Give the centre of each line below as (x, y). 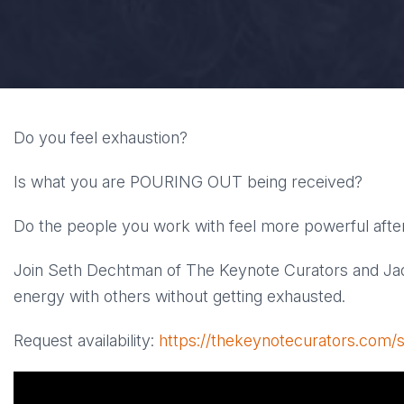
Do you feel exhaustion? (101, 138)
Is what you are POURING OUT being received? (188, 182)
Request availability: (86, 340)
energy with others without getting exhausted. (179, 296)
